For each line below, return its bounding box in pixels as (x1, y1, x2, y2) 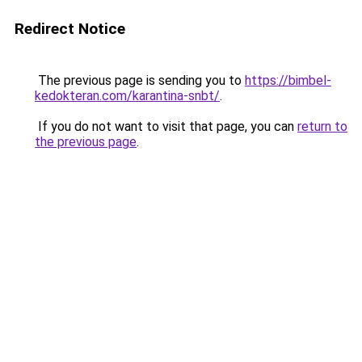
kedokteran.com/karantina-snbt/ (35, 88, 220, 103)
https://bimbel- (245, 73, 331, 88)
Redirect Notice (15, 19, 125, 38)
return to (297, 119, 347, 134)
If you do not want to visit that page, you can (35, 119, 297, 134)
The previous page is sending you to (35, 73, 245, 88)
